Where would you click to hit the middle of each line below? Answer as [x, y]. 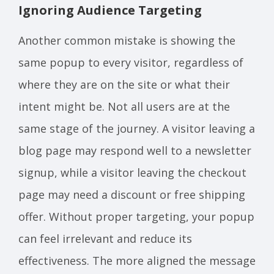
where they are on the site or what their [124, 84]
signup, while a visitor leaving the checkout [132, 172]
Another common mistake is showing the [127, 40]
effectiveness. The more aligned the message [137, 260]
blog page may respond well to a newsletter [135, 150]
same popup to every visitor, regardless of [131, 62]
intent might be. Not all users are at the [124, 106]
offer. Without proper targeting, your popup [136, 216]
